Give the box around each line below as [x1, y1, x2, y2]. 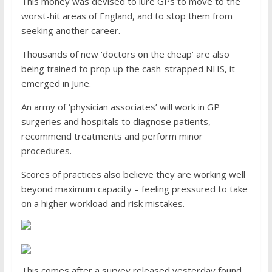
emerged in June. [21, 77, 91, 89]
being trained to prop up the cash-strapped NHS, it [21, 63, 235, 75]
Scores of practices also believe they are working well [21, 168, 245, 180]
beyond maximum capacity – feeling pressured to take [21, 183, 248, 195]
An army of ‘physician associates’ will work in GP [21, 101, 220, 113]
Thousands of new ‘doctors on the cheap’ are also [21, 48, 229, 60]
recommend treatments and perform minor [21, 130, 203, 142]
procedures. [21, 144, 74, 157]
